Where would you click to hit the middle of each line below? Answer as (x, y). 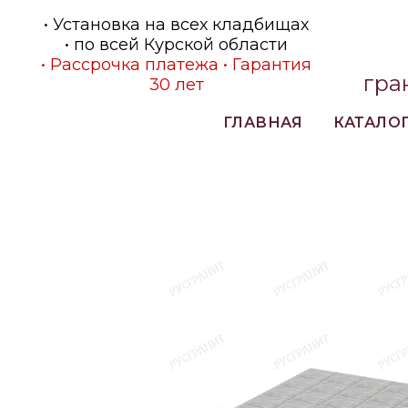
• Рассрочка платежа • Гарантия (176, 65)
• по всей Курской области (176, 45)
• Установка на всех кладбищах (176, 25)
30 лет (176, 85)
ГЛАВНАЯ (263, 122)
